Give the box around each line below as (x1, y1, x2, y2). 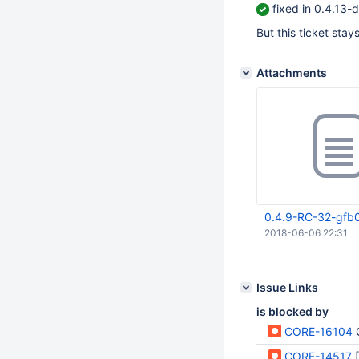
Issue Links (256, 280, 318, 294)
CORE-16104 (284, 325, 353, 338)
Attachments (256, 66, 327, 79)
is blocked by (256, 305, 329, 318)
